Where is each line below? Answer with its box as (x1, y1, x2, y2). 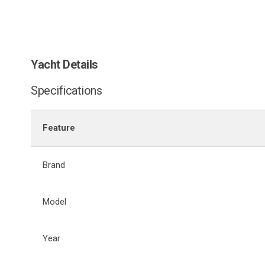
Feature (43, 122, 75, 133)
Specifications (31, 83, 102, 98)
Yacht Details (31, 57, 98, 72)
